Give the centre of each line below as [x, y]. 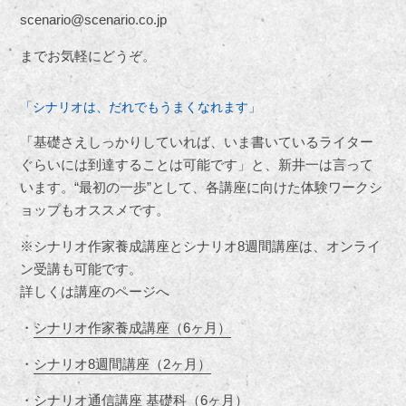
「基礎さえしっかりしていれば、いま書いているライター [197, 142]
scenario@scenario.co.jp [94, 20]
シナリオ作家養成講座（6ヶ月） [133, 328]
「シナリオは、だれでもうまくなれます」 [141, 107]
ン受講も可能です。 [82, 269]
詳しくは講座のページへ [95, 292]
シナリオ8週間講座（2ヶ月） [123, 364]
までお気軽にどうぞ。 [88, 56]
